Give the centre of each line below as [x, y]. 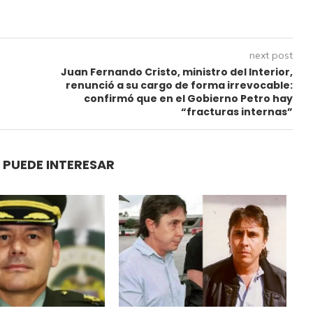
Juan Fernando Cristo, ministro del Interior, [176, 72]
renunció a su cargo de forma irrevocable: [179, 85]
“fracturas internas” [236, 111]
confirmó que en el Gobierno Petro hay [188, 98]
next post [271, 55]
